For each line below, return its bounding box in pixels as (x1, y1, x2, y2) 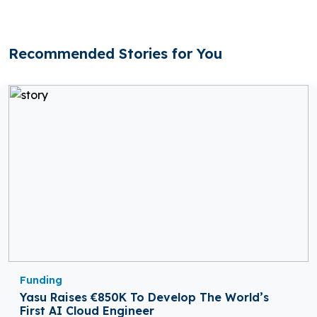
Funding (20, 274, 62, 287)
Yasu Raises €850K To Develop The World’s (20, 290, 269, 305)
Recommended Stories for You (8, 45, 222, 63)
